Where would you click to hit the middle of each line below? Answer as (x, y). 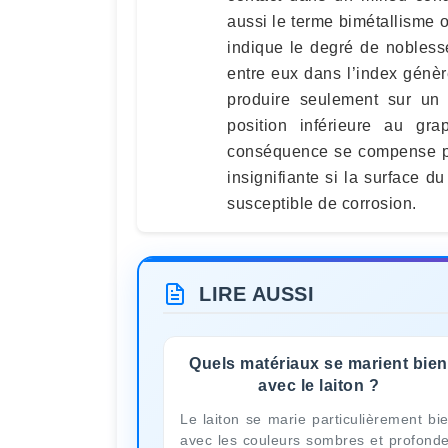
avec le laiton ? (318, 385)
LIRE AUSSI (256, 293)
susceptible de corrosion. (322, 203)
